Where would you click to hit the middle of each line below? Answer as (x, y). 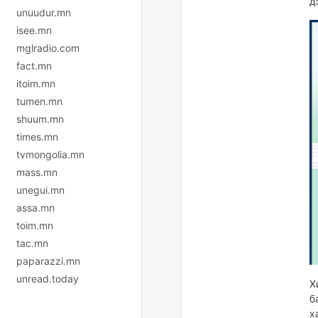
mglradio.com (48, 48)
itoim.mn (36, 83)
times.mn (37, 136)
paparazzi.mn (48, 261)
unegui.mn (40, 190)
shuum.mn (40, 119)
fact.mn (34, 65)
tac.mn (32, 243)
